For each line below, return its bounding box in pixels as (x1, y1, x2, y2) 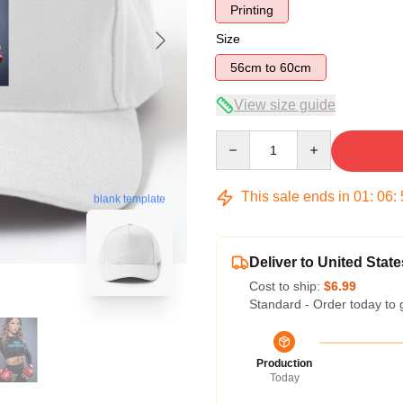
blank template (94, 193, 166, 206)
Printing (230, 3, 273, 17)
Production (256, 357, 312, 370)
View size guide (234, 97, 336, 112)
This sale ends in (237, 189, 354, 204)
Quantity (215, 131, 263, 146)
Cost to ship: (249, 279, 324, 293)
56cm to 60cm (280, 60, 311, 75)
